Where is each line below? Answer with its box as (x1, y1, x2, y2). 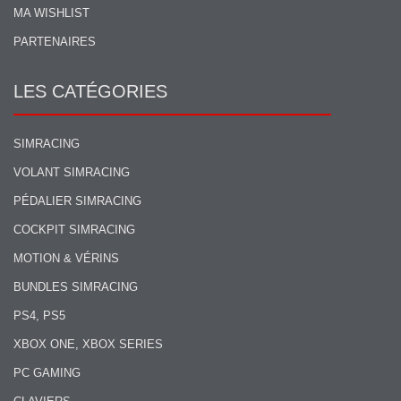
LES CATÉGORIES (13, 81, 167, 102)
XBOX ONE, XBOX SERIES (13, 337, 163, 352)
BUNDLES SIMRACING (13, 280, 138, 294)
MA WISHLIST (13, 6, 90, 21)
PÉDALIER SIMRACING (13, 194, 141, 209)
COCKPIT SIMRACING (13, 223, 135, 237)
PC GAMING (13, 366, 81, 380)
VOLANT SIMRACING (13, 166, 130, 180)
